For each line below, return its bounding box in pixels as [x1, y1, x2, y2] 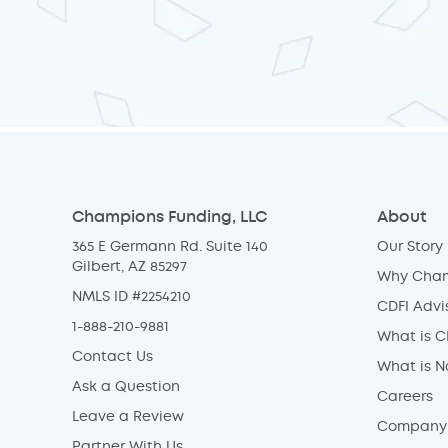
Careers [377, 390, 433, 404]
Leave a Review [72, 410, 184, 424]
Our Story [377, 240, 443, 254]
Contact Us [72, 350, 153, 364]
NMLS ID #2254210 [72, 290, 191, 304]
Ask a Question [72, 380, 180, 394]
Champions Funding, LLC [72, 209, 267, 225]
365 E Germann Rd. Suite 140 [72, 240, 268, 254]
